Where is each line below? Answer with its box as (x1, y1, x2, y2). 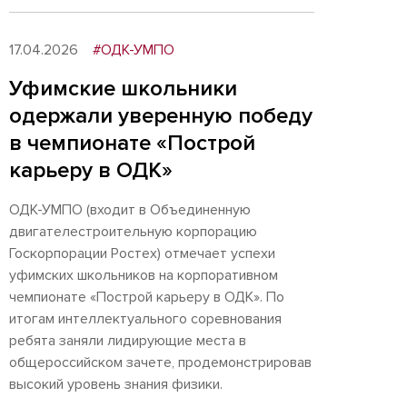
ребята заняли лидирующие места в (9, 332, 246, 350)
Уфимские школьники (9, 75, 237, 102)
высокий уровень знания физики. (9, 375, 226, 393)
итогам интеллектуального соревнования (9, 310, 282, 328)
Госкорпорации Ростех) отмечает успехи (9, 244, 275, 263)
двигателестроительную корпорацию (9, 223, 257, 241)
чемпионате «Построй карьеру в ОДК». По (9, 288, 284, 306)
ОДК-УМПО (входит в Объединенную (9, 201, 251, 219)
